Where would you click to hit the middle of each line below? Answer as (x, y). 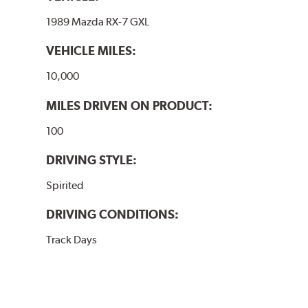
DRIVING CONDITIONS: (113, 214)
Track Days (72, 239)
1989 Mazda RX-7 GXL (98, 22)
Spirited (65, 185)
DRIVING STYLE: (92, 159)
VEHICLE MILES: (91, 51)
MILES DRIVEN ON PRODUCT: (130, 105)
